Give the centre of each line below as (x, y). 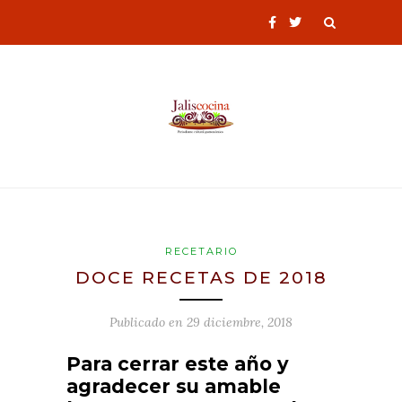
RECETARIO (201, 251)
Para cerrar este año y (178, 363)
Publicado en (148, 322)
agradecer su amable (174, 386)
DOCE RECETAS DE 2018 (201, 277)
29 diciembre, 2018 (240, 322)
